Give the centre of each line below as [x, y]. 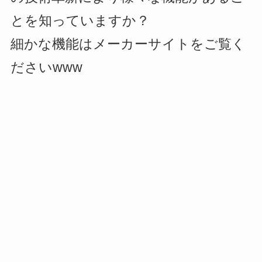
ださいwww [46, 67]
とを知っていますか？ [80, 20]
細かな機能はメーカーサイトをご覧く [128, 44]
